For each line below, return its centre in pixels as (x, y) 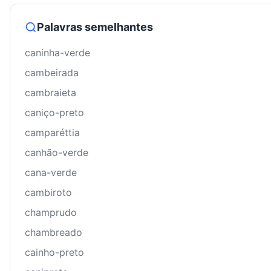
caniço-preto (54, 113)
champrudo (51, 213)
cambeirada (52, 73)
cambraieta (51, 93)
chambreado (54, 233)
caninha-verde (57, 53)
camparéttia (52, 133)
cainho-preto (54, 253)
